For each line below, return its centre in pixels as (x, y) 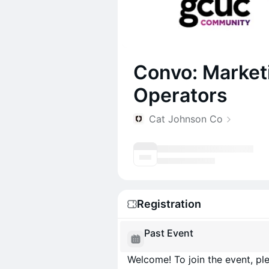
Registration (169, 204)
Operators (180, 95)
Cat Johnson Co (186, 119)
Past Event (169, 233)
